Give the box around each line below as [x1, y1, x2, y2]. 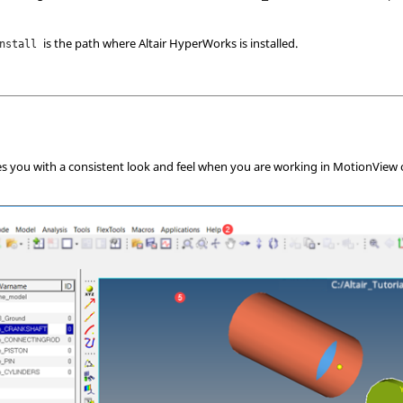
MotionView [333, 157, 399, 175]
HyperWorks [169, 35, 237, 51]
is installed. [237, 35, 299, 51]
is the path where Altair [40, 35, 170, 51]
